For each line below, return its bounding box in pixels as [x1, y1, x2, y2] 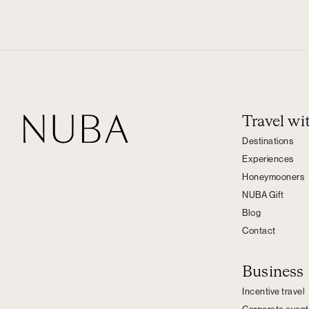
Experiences [242, 154, 294, 163]
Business [242, 265, 304, 281]
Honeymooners [242, 172, 304, 181]
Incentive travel [242, 287, 305, 297]
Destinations [242, 137, 293, 146]
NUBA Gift [242, 190, 284, 199]
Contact [242, 226, 276, 235]
